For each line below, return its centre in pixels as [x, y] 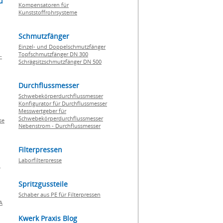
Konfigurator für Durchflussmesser [63, 103]
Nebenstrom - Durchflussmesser [59, 126]
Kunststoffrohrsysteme [48, 12]
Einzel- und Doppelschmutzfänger [62, 47]
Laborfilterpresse [40, 160]
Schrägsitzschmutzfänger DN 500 [60, 61]
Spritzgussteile [43, 184]
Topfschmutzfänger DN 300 [53, 54]
